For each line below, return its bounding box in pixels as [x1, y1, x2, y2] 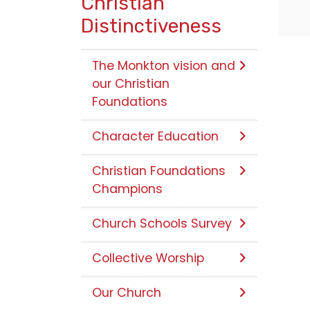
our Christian [92, 75, 170, 93]
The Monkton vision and [92, 57, 235, 75]
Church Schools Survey [92, 215, 232, 232]
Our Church [92, 284, 161, 302]
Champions [92, 181, 163, 198]
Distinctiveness [81, 15, 221, 38]
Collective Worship [92, 250, 204, 267]
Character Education [92, 128, 219, 145]
